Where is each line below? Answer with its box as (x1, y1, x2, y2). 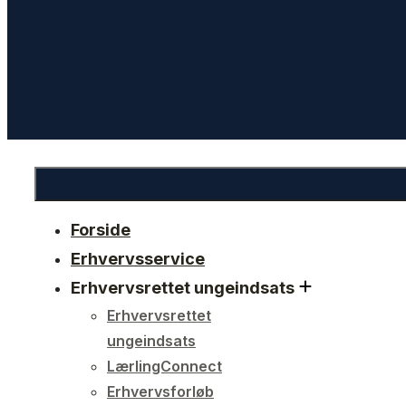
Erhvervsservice (71, 249, 205, 268)
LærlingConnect (107, 357, 222, 375)
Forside (71, 220, 130, 239)
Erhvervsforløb (107, 382, 214, 401)
